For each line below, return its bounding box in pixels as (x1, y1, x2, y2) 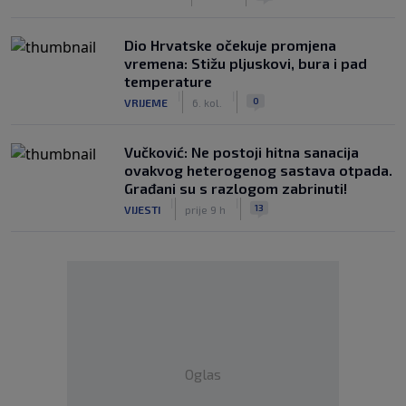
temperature (124, 72, 212, 90)
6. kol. (192, 95, 222, 109)
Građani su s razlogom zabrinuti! (124, 179, 347, 197)
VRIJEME (124, 95, 168, 109)
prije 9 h (185, 202, 226, 216)
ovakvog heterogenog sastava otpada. (124, 161, 392, 179)
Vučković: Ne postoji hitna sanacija (124, 143, 359, 160)
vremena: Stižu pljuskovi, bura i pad (124, 54, 367, 72)
